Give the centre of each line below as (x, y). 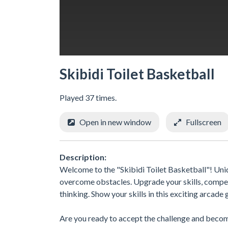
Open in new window (115, 122)
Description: (83, 157)
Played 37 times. (88, 97)
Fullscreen (204, 122)
